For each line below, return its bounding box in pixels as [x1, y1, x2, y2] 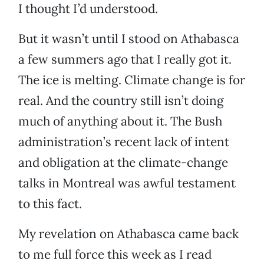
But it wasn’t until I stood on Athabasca [18, 31, 239, 47]
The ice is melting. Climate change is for [18, 72, 245, 88]
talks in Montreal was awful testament [18, 175, 236, 192]
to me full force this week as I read [18, 246, 212, 263]
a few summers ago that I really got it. [18, 51, 232, 68]
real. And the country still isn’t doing [18, 93, 224, 109]
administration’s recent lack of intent [18, 134, 229, 150]
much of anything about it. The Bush [18, 113, 222, 130]
